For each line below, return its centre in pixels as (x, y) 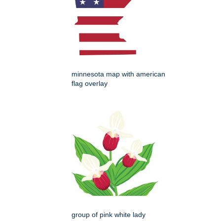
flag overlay (90, 84)
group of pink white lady (109, 215)
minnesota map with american (118, 74)
